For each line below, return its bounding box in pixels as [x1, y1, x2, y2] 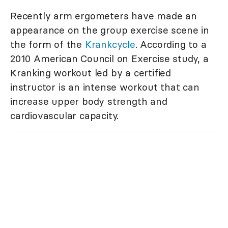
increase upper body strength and [10, 95, 167, 108]
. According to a [135, 38, 207, 51]
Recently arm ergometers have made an [10, 10, 197, 22]
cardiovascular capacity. [10, 109, 119, 122]
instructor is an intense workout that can [10, 81, 199, 94]
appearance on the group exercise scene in [10, 24, 209, 37]
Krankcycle [84, 38, 135, 51]
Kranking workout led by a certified [10, 67, 171, 79]
